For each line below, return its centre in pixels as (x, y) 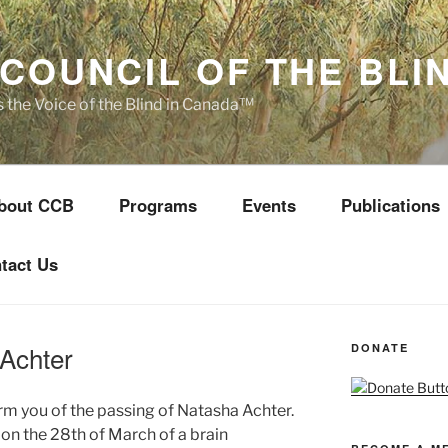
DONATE (379, 348)
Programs (158, 205)
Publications (390, 205)
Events (269, 205)
